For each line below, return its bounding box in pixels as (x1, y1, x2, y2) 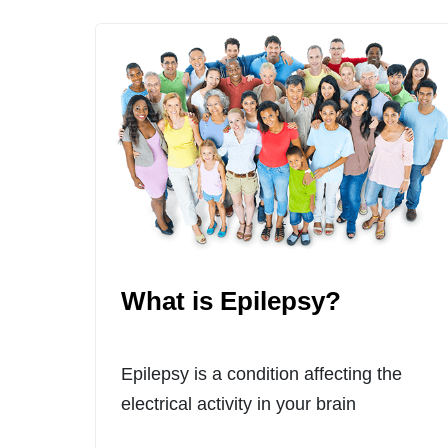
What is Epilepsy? (120, 287, 341, 316)
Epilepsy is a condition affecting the (120, 364, 402, 385)
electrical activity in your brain (120, 394, 356, 415)
